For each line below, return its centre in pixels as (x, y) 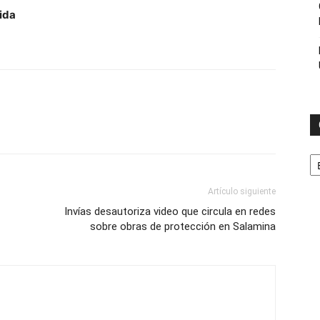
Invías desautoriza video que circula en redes (170, 211)
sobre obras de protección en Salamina (183, 226)
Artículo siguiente (242, 191)
